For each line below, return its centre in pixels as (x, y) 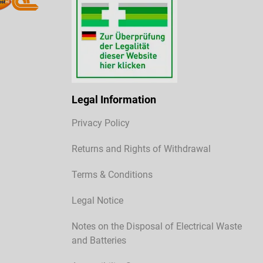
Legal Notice (97, 201)
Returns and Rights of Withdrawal (141, 149)
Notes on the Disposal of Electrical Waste (157, 227)
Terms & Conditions (112, 175)
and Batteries (99, 241)
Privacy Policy (101, 123)
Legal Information (114, 100)
